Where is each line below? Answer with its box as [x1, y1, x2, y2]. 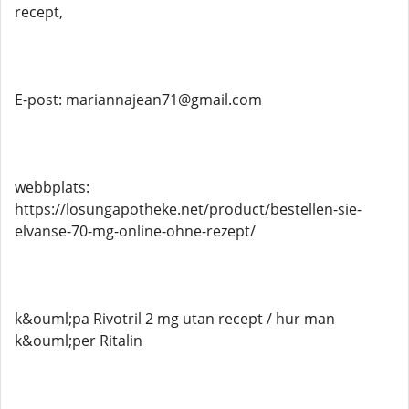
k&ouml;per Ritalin [15, 330, 142, 351]
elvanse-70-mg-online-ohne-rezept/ [15, 221, 256, 241]
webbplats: [15, 177, 89, 197]
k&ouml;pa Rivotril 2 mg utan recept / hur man [15, 309, 335, 329]
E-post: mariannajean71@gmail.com [15, 89, 262, 110]
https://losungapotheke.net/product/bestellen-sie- [15, 199, 362, 219]
